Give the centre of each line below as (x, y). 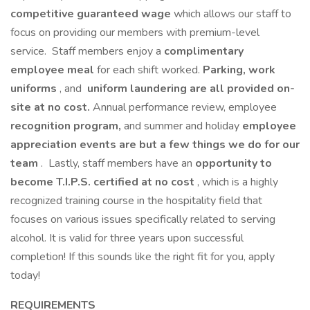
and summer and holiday (183, 126)
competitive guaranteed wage (92, 14)
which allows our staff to (232, 14)
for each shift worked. (150, 70)
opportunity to (234, 163)
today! (25, 275)
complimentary (204, 51)
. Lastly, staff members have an (118, 163)
